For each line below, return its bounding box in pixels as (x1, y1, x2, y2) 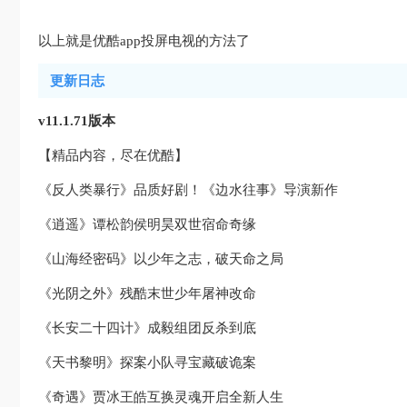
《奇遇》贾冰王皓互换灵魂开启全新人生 (38, 390, 283, 404)
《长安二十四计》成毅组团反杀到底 (38, 321, 256, 335)
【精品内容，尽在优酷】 (38, 148, 188, 163)
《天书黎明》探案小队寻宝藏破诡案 (38, 355, 256, 370)
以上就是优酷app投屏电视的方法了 (38, 34, 250, 48)
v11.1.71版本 (38, 114, 115, 128)
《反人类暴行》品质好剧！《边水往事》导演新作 (38, 183, 338, 197)
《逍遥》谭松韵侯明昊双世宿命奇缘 (38, 217, 256, 232)
